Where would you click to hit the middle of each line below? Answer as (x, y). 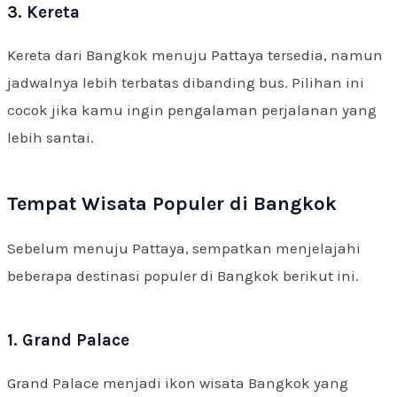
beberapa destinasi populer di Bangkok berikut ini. (183, 275)
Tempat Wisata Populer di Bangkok (172, 203)
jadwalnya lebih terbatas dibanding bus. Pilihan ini (186, 82)
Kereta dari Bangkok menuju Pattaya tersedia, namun (195, 54)
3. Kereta (43, 12)
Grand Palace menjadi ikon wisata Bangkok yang (178, 382)
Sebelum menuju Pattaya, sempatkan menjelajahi (184, 248)
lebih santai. (51, 137)
